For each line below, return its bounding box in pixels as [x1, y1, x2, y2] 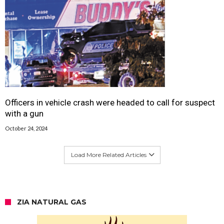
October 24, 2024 [5, 125, 47, 132]
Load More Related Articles [70, 151, 146, 159]
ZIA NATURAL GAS [17, 197, 86, 207]
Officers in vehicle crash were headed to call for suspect [5, 97, 215, 108]
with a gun [5, 108, 43, 119]
